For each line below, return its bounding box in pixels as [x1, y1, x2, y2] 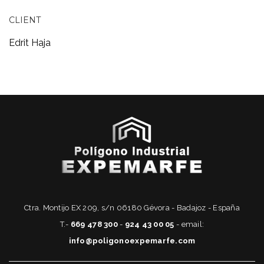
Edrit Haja [9, 37, 51, 49]
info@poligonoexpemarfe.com [68, 236, 196, 246]
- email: [176, 220, 204, 229]
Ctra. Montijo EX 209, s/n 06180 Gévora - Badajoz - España [24, 203, 240, 213]
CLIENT [9, 15, 41, 26]
